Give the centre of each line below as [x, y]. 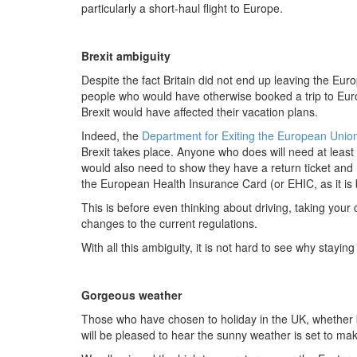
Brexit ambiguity [126, 55]
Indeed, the [112, 135]
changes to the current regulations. [169, 223]
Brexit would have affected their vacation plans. [200, 111]
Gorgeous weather [131, 294]
